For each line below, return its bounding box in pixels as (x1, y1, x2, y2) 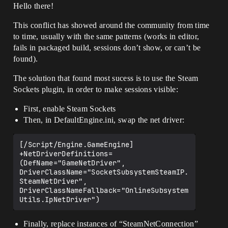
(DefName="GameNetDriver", (19, 158, 126, 167)
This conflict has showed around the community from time (13, 21, 210, 30)
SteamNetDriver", (19, 177, 88, 186)
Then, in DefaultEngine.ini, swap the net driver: (23, 116, 185, 124)
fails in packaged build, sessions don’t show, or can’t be (13, 43, 201, 52)
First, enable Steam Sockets (23, 104, 116, 113)
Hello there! (13, 2, 53, 10)
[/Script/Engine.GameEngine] (19, 140, 134, 149)
